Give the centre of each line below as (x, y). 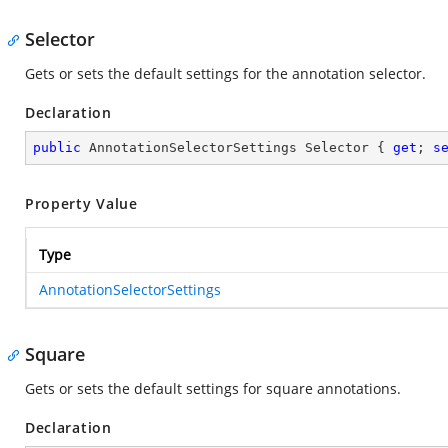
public (57, 147)
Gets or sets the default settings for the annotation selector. (225, 73)
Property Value (81, 203)
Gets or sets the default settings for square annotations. (213, 388)
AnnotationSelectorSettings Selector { (237, 147)
